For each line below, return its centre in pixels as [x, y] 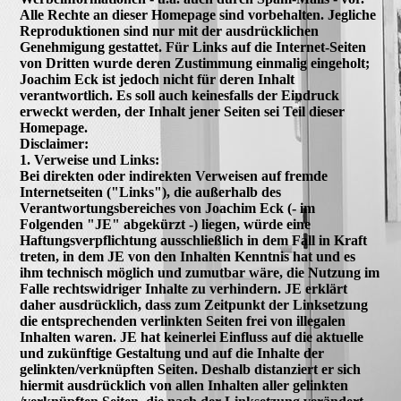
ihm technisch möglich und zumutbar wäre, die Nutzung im [200, 273]
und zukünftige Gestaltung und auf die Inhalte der [172, 353]
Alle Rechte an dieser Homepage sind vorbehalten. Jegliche [198, 15]
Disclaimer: [55, 144]
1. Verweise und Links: [90, 160]
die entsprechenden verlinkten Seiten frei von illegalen [183, 321]
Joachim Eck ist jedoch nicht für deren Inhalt [158, 79]
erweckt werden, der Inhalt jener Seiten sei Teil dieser [183, 111]
